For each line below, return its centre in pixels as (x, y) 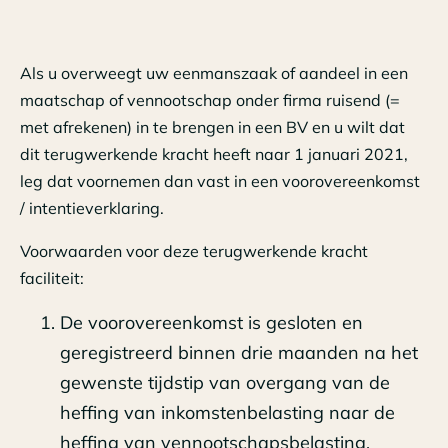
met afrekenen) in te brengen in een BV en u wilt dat (212, 127)
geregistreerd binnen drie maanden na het (239, 353)
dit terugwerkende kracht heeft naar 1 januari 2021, (214, 154)
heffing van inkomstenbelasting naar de (227, 413)
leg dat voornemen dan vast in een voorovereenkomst (220, 181)
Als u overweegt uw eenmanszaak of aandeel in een (214, 73)
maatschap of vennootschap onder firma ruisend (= (210, 100)
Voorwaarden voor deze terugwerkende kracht (194, 251)
